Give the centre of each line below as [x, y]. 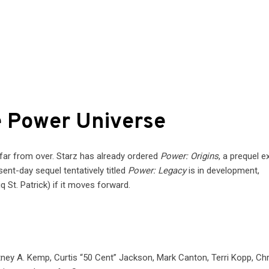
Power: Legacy [157, 170]
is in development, [223, 170]
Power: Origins [190, 156]
